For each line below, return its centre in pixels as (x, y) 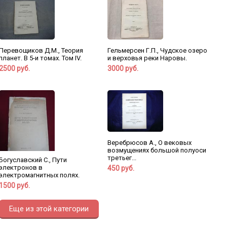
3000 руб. (123, 68)
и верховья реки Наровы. (147, 58)
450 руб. (121, 168)
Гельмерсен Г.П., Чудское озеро (157, 50)
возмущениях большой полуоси (157, 150)
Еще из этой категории (49, 209)
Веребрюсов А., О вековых (149, 142)
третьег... (122, 158)
